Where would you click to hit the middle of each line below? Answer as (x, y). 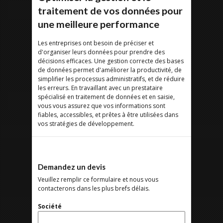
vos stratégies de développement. (86, 124)
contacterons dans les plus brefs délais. (94, 188)
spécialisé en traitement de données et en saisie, (106, 97)
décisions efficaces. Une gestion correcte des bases (111, 61)
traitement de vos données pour (110, 10)
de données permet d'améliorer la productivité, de (110, 70)
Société (50, 206)
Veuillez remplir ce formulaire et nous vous (98, 179)
